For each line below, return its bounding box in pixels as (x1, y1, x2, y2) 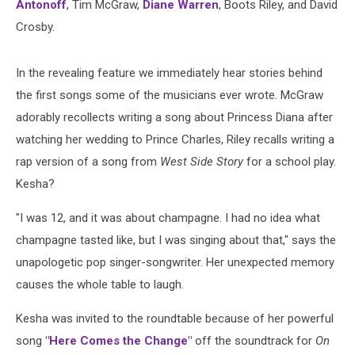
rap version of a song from (16, 154, 160, 169)
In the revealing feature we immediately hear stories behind (16, 65, 323, 80)
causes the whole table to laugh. (16, 277, 184, 292)
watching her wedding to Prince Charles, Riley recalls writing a (16, 132, 334, 147)
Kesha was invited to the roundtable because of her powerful (16, 311, 334, 326)
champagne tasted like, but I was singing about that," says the (16, 232, 336, 247)
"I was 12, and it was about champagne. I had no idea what (16, 210, 320, 225)
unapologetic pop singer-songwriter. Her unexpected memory (16, 254, 334, 269)
